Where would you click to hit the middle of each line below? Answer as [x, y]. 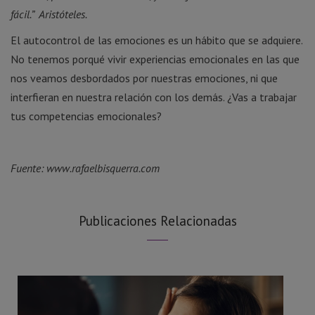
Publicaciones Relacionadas [157, 220]
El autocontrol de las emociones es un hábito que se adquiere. [156, 40]
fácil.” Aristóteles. [49, 14]
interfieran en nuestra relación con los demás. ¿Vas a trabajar [154, 97]
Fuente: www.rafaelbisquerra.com [85, 168]
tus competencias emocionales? [86, 116]
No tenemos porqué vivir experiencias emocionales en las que [155, 59]
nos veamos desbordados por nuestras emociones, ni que [144, 78]
